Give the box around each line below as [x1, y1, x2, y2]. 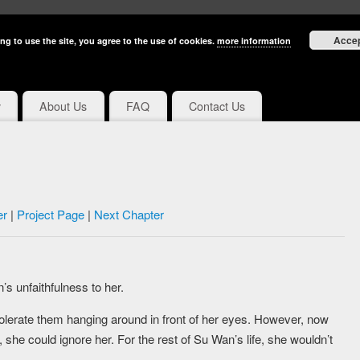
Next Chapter [93, 206, 164, 223]
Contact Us [188, 98, 245, 115]
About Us [39, 98, 88, 115]
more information [217, 35, 291, 47]
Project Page [16, 206, 84, 223]
